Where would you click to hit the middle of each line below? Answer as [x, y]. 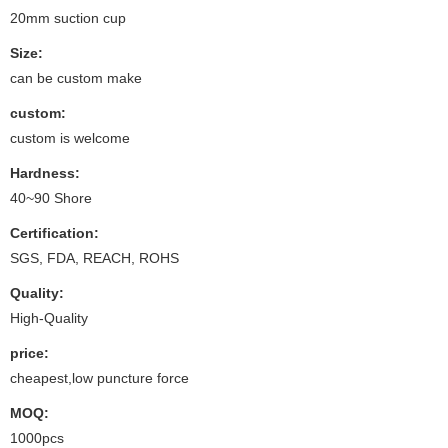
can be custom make [76, 77]
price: [29, 352]
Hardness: [45, 172]
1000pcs [37, 437]
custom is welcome [70, 137]
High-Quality [49, 317]
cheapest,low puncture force [99, 377]
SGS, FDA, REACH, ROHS [94, 257]
